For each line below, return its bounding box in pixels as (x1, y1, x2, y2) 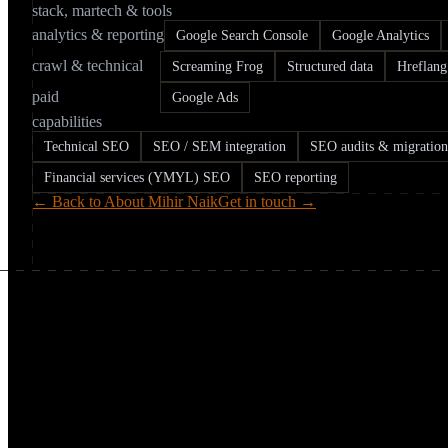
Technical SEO (44, 139, 129, 155)
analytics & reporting (32, 26, 164, 44)
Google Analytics (332, 28, 429, 44)
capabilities (32, 113, 102, 131)
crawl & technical (32, 57, 143, 75)
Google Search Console (176, 28, 308, 44)
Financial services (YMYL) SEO (44, 170, 230, 186)
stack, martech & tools (32, 2, 172, 20)
